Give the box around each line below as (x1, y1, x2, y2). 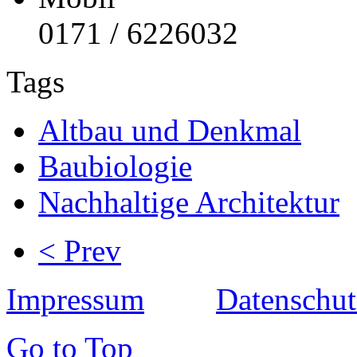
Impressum (6, 282, 144, 317)
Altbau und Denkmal (38, 113, 301, 148)
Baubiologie (38, 149, 192, 184)
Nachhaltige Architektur (38, 185, 339, 220)
